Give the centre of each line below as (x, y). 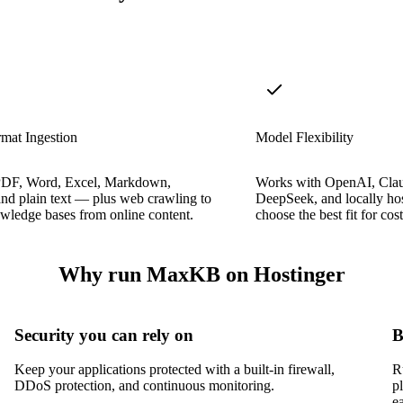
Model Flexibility (304, 137)
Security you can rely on (104, 335)
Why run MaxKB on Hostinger (201, 274)
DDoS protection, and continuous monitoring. (144, 386)
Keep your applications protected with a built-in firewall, (175, 370)
